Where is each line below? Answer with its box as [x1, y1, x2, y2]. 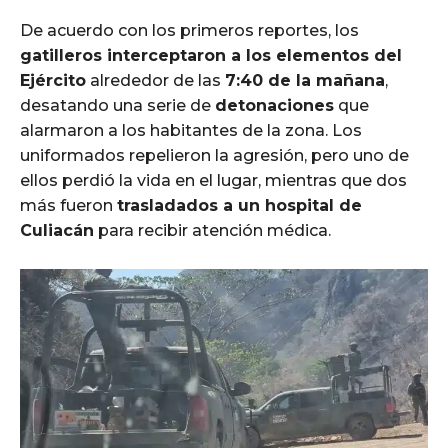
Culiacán [20, 220, 94, 240]
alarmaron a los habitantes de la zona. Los [20, 120, 362, 140]
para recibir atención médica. [94, 220, 331, 240]
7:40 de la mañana [225, 70, 385, 90]
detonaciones [215, 95, 334, 115]
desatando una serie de [20, 95, 215, 115]
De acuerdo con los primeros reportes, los [20, 20, 359, 40]
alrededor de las [86, 70, 225, 90]
